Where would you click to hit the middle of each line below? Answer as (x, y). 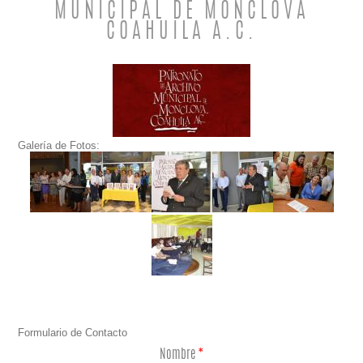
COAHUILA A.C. (181, 33)
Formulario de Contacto (73, 332)
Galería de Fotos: (59, 146)
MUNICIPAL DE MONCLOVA (181, 13)
